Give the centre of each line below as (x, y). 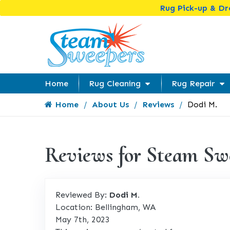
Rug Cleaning (115, 83)
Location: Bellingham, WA (106, 207)
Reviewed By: (82, 195)
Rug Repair (193, 83)
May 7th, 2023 (83, 219)
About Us (110, 104)
